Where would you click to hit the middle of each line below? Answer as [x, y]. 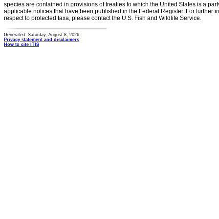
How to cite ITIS [22, 44]
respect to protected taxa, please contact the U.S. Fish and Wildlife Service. [103, 18]
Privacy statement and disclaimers [42, 40]
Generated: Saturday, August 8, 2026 [42, 35]
